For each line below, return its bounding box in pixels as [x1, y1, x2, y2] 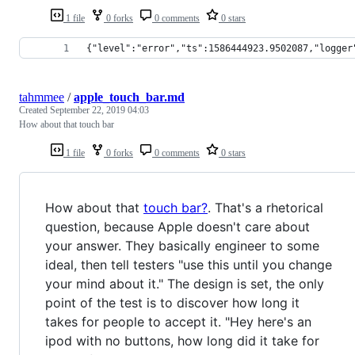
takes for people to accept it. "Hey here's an [45, 313, 311, 330]
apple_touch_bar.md [74, 90, 185, 104]
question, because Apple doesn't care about [45, 218, 310, 235]
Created [19, 104, 50, 116]
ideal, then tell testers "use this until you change [45, 256, 332, 273]
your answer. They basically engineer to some [45, 237, 319, 254]
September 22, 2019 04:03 [50, 104, 149, 116]
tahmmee [19, 90, 64, 104]
